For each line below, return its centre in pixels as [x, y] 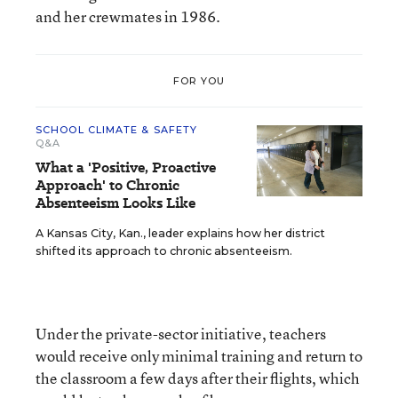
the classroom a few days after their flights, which [198, 378]
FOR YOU [199, 80]
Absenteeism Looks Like [115, 203]
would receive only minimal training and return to [199, 356]
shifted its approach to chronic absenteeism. [164, 251]
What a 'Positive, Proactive [126, 167]
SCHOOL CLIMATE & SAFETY [117, 130]
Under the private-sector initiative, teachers [181, 334]
